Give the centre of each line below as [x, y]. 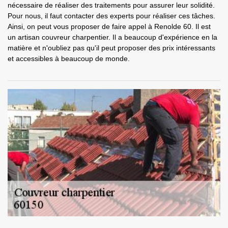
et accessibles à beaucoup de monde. [69, 59]
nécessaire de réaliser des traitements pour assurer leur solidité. [111, 5]
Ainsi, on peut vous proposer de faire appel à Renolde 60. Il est [109, 26]
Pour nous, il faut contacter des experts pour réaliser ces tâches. [111, 16]
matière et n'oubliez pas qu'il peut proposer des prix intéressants [111, 48]
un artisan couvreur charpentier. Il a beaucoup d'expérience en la [112, 37]
